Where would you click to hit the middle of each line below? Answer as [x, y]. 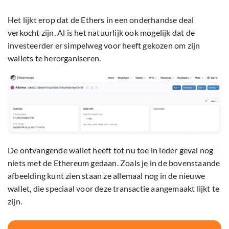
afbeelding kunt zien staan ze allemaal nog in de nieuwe [107, 175]
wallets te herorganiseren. [54, 58]
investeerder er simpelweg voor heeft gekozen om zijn [104, 45]
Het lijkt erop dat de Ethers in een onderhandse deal [101, 20]
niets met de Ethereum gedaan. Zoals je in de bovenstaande [114, 163]
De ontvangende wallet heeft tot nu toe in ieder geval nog [111, 150]
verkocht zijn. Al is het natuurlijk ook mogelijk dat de [101, 33]
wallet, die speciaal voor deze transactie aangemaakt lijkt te [114, 188]
